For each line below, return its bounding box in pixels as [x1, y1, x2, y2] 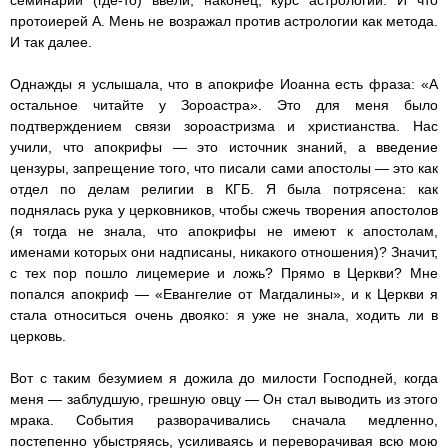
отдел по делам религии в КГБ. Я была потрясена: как [10, 181, 438, 198]
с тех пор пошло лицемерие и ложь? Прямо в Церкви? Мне [10, 265, 438, 282]
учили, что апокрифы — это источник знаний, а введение [10, 139, 438, 156]
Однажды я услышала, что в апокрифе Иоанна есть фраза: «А [10, 76, 438, 93]
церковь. [10, 328, 66, 345]
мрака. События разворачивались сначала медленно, [10, 412, 438, 429]
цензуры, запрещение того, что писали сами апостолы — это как [10, 160, 438, 177]
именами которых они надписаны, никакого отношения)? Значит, [10, 244, 438, 261]
